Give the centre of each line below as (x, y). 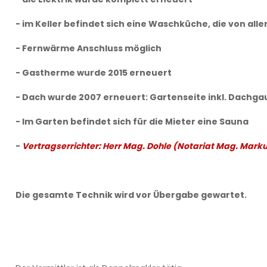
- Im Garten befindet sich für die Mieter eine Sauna (132, 122)
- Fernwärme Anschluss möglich (89, 48)
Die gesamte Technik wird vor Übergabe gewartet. (131, 195)
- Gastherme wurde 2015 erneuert (94, 73)
